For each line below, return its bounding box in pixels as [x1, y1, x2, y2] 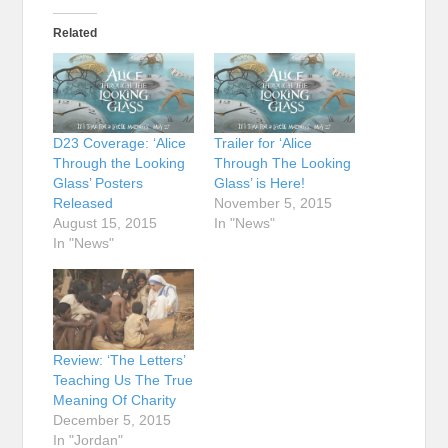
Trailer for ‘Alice [214, 135, 312, 152]
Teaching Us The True [53, 371, 194, 388]
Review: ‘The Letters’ [53, 351, 186, 368]
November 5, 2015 [214, 195, 332, 212]
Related [53, 25, 98, 40]
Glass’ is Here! [214, 175, 305, 192]
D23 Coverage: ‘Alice [53, 135, 187, 152]
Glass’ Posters [53, 175, 144, 192]
